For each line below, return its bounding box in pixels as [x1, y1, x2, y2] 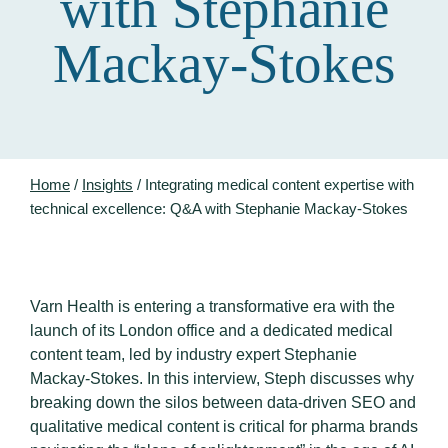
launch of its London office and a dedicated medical [30, 322, 393, 339]
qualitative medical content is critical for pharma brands [30, 418, 418, 435]
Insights [82, 176, 133, 193]
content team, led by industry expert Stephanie [30, 346, 357, 363]
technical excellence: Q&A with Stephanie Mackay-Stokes [30, 200, 408, 217]
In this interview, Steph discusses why [147, 370, 414, 387]
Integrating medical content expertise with [145, 176, 414, 193]
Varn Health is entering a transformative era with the [30, 298, 395, 315]
